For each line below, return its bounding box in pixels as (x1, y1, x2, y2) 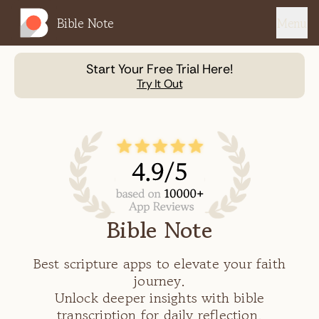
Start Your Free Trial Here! (86, 61, 233, 78)
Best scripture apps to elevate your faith (33, 253, 286, 274)
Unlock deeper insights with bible (54, 288, 265, 308)
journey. (134, 271, 185, 291)
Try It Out (136, 76, 183, 91)
